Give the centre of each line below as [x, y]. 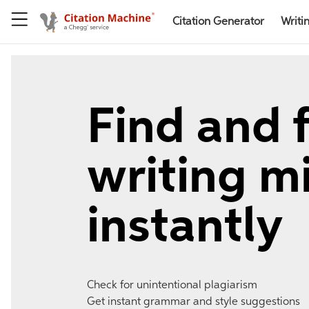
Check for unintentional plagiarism [172, 286]
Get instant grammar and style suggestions [193, 302]
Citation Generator [218, 22]
